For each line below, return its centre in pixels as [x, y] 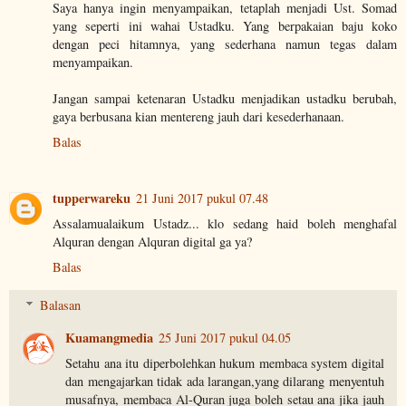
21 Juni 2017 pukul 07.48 [202, 198]
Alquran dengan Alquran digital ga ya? [152, 242]
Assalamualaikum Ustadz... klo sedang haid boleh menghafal [225, 224]
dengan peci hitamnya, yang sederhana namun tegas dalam [225, 44]
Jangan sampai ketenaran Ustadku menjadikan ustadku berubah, [225, 99]
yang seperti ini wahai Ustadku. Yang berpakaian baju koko [225, 26]
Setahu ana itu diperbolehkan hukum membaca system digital [225, 362]
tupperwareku [92, 198]
